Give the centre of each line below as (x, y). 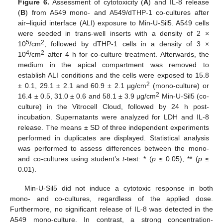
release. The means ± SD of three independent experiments (113, 127)
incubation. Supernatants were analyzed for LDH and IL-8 (113, 117)
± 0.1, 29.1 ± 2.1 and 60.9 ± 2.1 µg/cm (82, 85)
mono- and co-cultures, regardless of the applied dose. (111, 198)
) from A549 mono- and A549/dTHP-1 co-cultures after (117, 12)
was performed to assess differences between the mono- (113, 148)
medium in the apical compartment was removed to (113, 64)
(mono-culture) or (179, 85)
